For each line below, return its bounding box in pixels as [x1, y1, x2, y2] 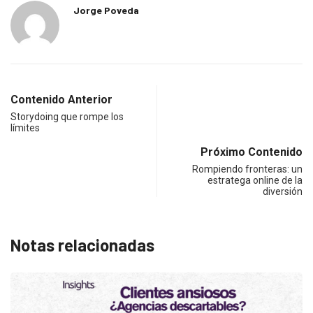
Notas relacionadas [10, 234, 154, 255]
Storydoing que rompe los [10, 110, 124, 122]
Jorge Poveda [73, 3, 139, 16]
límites [10, 122, 40, 133]
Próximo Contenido [201, 145, 303, 159]
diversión [263, 185, 303, 197]
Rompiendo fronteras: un [192, 163, 303, 175]
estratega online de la [208, 174, 303, 186]
